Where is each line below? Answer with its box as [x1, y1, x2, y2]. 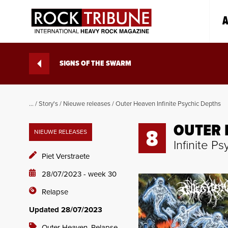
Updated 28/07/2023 [29, 205, 102, 214]
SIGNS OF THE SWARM [60, 59, 131, 69]
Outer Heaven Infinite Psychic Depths [114, 100, 221, 108]
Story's [39, 100, 58, 108]
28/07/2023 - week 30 [42, 169, 117, 179]
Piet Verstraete [42, 152, 90, 161]
